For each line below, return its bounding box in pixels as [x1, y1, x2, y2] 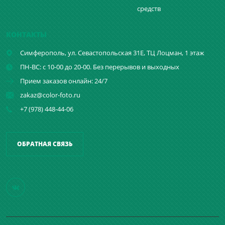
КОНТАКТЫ [6, 30, 47, 40]
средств [137, 4, 161, 14]
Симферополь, [20, 48, 66, 58]
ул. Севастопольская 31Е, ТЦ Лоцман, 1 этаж [67, 48, 204, 58]
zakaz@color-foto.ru [20, 90, 80, 100]
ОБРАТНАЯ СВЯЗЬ [17, 140, 72, 149]
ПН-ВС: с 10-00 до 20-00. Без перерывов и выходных [20, 62, 179, 72]
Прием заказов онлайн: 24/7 [20, 76, 107, 86]
